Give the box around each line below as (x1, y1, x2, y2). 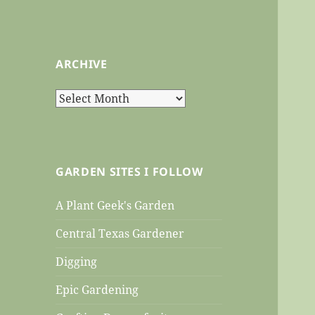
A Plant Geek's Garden (56, 198, 175, 214)
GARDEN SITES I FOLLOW (56, 164, 203, 180)
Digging (56, 254, 98, 270)
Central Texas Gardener (56, 226, 185, 242)
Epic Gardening (56, 282, 139, 298)
